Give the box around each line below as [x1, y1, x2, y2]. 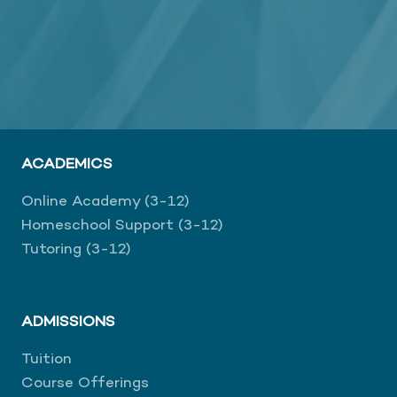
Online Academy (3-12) [21, 192, 190, 211]
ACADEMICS [21, 155, 113, 174]
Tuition [21, 350, 72, 369]
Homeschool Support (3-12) [21, 216, 223, 235]
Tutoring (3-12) [21, 240, 131, 259]
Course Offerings [21, 374, 149, 393]
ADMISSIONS [21, 313, 115, 331]
